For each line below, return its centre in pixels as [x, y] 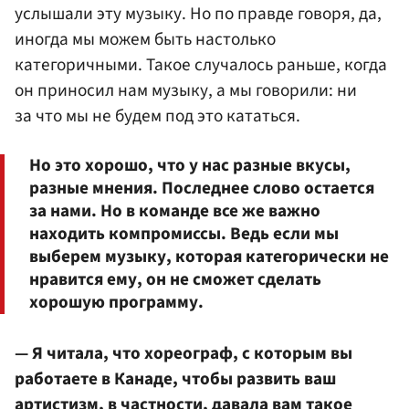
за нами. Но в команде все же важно [175, 211]
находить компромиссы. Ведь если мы [184, 234]
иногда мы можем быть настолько [145, 39]
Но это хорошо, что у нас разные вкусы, [190, 166]
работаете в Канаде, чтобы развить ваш [175, 379]
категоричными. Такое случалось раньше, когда [201, 64]
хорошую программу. [116, 303]
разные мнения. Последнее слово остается [202, 189]
